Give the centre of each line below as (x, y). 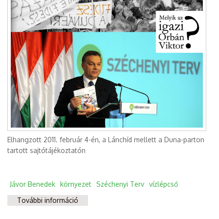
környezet (76, 184)
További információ (48, 200)
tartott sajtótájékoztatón (46, 151)
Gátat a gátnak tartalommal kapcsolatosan (147, 200)
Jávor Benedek (33, 184)
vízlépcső (164, 184)
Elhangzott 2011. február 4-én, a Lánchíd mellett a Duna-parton (106, 140)
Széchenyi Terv (120, 184)
